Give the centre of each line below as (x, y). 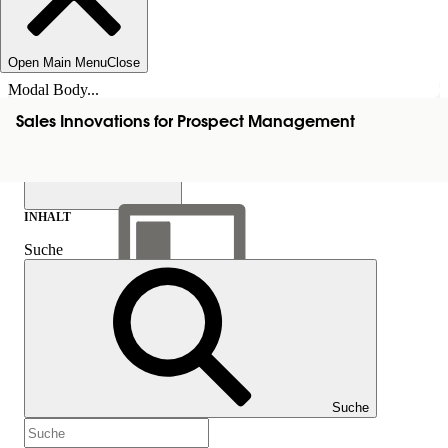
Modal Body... (53, 89)
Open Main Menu (57, 62)
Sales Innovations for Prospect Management (185, 123)
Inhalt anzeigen (103, 338)
